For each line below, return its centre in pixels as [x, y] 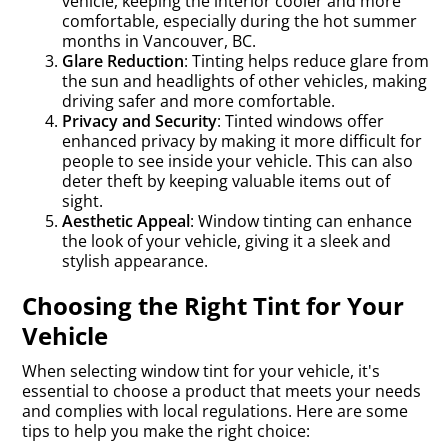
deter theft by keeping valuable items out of [226, 181]
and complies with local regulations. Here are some [215, 411]
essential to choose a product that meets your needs [221, 391]
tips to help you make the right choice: [166, 431]
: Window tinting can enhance [301, 221]
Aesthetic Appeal [126, 221]
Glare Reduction [123, 61]
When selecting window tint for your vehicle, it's [201, 371]
